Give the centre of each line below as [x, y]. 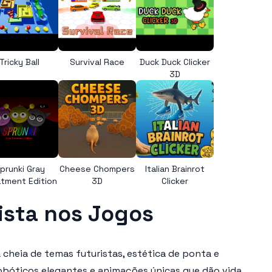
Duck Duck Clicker [175, 62]
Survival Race [97, 62]
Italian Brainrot [175, 169]
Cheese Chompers [97, 169]
